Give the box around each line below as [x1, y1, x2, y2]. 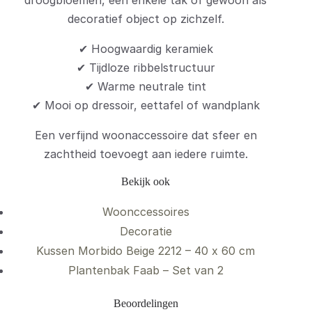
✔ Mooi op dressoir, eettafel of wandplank [31, 98, 260, 113]
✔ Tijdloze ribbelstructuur [76, 61, 215, 75]
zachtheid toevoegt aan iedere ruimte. [43, 147, 248, 162]
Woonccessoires [102, 205, 189, 219]
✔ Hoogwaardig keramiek [78, 42, 213, 56]
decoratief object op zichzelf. [67, 12, 224, 26]
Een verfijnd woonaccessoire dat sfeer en [34, 128, 257, 143]
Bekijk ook [121, 175, 170, 188]
